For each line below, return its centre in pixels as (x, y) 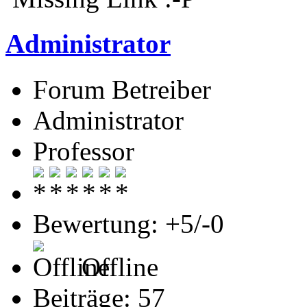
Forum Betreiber (122, 89)
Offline (116, 267)
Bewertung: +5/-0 (128, 223)
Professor (84, 151)
